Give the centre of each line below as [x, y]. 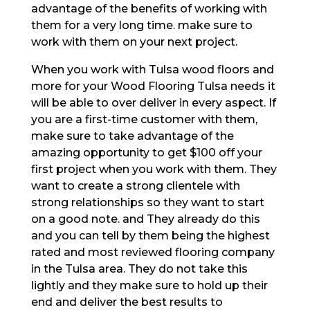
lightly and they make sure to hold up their [149, 285]
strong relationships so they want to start [147, 202]
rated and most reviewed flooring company [153, 252]
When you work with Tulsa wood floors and [152, 69]
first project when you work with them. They [154, 169]
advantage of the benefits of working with [149, 8]
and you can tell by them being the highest [150, 235]
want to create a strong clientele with [135, 185]
